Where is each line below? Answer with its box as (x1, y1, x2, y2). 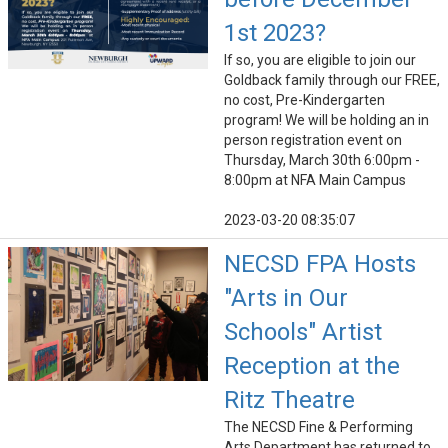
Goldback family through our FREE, (224, 72, 440, 89)
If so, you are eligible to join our (224, 52, 416, 69)
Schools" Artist (224, 318, 382, 347)
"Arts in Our (224, 284, 348, 313)
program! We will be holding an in (224, 112, 429, 129)
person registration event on (224, 132, 402, 149)
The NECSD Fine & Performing (224, 419, 413, 436)
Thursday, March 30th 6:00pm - (224, 152, 420, 169)
